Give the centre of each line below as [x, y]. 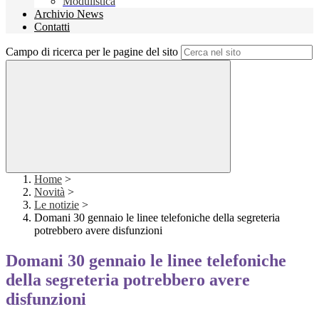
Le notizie [57, 205]
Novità [49, 192]
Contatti [52, 27]
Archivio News [69, 14]
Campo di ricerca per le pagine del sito [92, 52]
